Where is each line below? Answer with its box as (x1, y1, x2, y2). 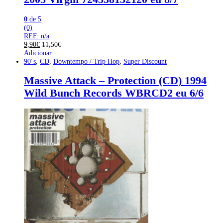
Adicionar (24, 48, 52, 57)
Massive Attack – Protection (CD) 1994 (24, 74, 207, 87)
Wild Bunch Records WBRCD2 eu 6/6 (24, 87, 204, 99)
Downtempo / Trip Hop (53, 57, 119, 65)
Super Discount (123, 57, 167, 65)
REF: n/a (24, 31, 49, 40)
